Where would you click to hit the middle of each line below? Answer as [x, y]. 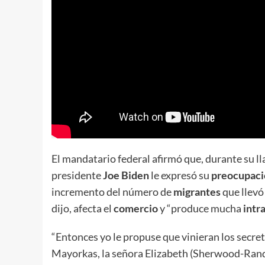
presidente [77, 175]
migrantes [197, 192]
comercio [136, 209]
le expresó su [181, 175]
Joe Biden [127, 175]
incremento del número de [112, 192]
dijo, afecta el [83, 209]
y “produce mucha [201, 209]
